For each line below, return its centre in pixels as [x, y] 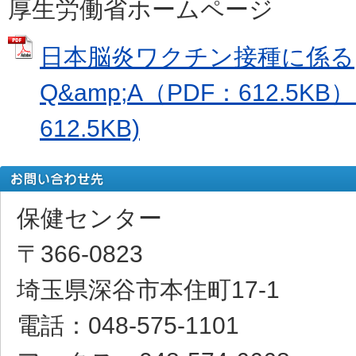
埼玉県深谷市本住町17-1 [148, 289]
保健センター [89, 218]
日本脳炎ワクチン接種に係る [197, 56]
